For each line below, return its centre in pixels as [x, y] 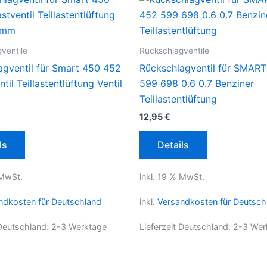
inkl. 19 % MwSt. [172, 176]
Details [173, 145]
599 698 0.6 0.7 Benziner [197, 83]
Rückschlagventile [174, 50]
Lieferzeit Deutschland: [186, 227]
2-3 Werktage [79, 227]
